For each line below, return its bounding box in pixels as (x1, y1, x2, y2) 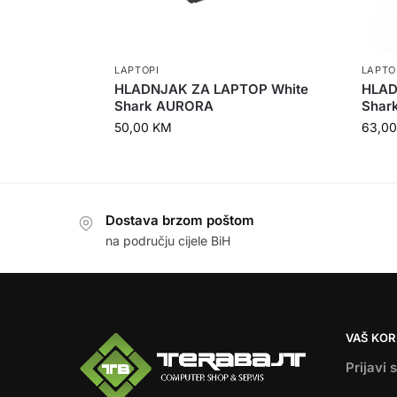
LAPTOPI (113, 64, 160, 77)
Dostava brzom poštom (105, 212, 254, 230)
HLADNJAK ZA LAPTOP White (113, 81, 308, 98)
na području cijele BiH (105, 232, 230, 248)
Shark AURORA (113, 97, 214, 115)
